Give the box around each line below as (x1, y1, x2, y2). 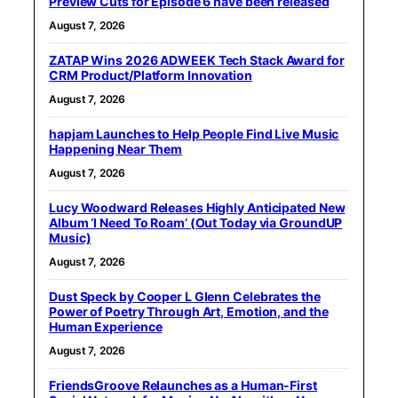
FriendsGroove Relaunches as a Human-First (49, 377, 317, 393)
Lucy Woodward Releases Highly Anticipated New (49, 199, 346, 215)
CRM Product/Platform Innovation (49, 67, 252, 83)
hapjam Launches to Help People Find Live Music (49, 125, 339, 141)
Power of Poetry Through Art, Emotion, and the (49, 303, 329, 319)
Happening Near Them (49, 140, 183, 156)
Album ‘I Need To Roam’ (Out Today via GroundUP (49, 214, 343, 230)
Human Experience (49, 318, 163, 334)
